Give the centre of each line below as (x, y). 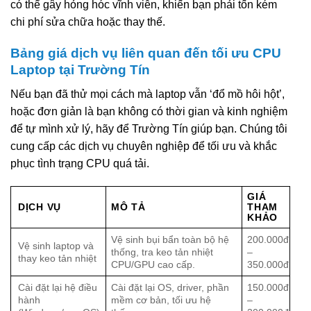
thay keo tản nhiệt (57, 259)
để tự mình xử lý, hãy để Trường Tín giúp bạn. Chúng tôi (149, 128)
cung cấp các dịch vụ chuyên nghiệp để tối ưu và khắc (144, 146)
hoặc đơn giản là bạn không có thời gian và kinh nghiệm (149, 111)
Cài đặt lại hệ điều (58, 288)
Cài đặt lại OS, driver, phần (170, 288)
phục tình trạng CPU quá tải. (80, 163)
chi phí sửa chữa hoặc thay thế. (88, 22)
